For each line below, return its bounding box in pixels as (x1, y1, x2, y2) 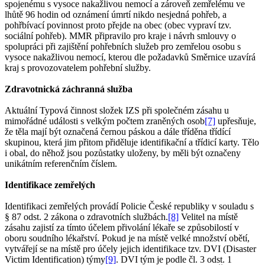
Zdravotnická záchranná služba (5, 84, 132, 95)
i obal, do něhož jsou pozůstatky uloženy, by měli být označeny (5, 148, 241, 159)
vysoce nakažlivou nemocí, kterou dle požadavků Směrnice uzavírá (5, 52, 256, 63)
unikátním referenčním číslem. (5, 159, 117, 169)
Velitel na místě (179, 212, 238, 222)
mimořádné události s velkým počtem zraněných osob (5, 116, 205, 127)
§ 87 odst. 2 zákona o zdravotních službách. (5, 212, 168, 222)
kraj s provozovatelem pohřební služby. (5, 63, 151, 73)
